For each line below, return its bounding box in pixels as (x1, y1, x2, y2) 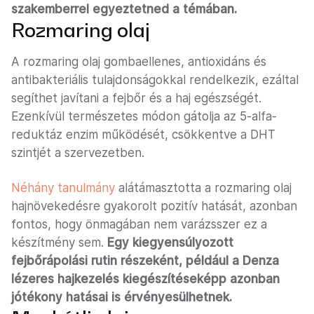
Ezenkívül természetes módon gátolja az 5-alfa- (11, 109, 277, 124)
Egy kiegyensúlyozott (107, 235, 233, 250)
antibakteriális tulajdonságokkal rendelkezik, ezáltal (11, 73, 299, 88)
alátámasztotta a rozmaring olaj (115, 181, 292, 196)
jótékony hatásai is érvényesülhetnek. (11, 290, 232, 305)
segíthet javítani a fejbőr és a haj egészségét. (11, 91, 261, 106)
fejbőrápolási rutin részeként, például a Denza (11, 254, 279, 268)
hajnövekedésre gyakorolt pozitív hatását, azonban (11, 199, 297, 214)
